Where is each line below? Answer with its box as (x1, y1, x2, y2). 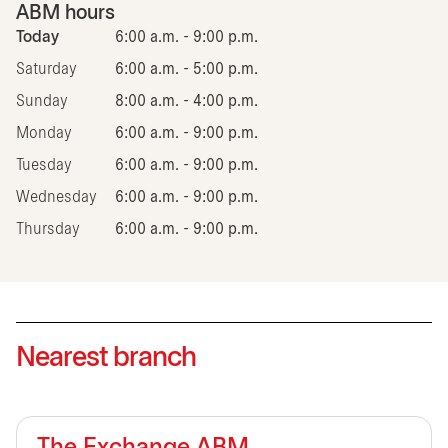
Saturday (16, 61, 77, 77)
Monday (16, 125, 72, 141)
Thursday (16, 221, 80, 237)
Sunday (16, 93, 68, 109)
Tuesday (16, 157, 72, 173)
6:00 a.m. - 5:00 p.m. (115, 61, 258, 77)
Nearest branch (16, 345, 196, 372)
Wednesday (16, 189, 97, 205)
